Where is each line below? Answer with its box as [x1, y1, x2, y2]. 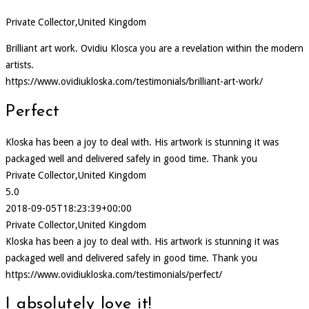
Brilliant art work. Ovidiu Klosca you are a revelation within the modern [6, 42, 303, 54]
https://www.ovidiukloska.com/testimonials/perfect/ [6, 268, 222, 280]
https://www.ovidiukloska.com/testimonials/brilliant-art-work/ [6, 75, 263, 87]
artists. [6, 59, 34, 70]
